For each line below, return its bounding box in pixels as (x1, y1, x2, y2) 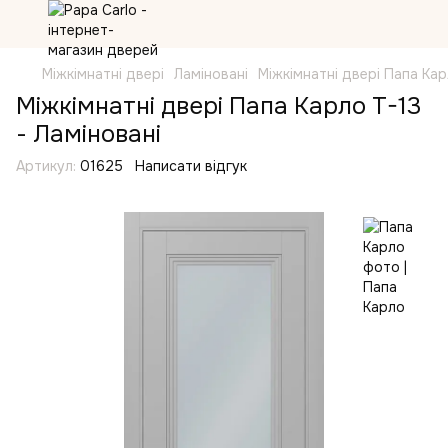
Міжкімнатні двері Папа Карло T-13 (16, 91, 421, 121)
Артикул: (16, 157, 76, 175)
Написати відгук (135, 157, 247, 175)
